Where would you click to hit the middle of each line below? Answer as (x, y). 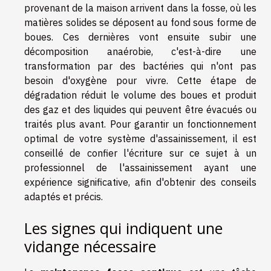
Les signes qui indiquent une (123, 228)
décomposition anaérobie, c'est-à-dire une (140, 51)
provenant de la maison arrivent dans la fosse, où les (140, 8)
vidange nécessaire (90, 246)
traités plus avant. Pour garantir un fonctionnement (140, 124)
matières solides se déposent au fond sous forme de (140, 22)
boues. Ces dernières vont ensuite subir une (140, 37)
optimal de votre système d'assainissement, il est (140, 138)
